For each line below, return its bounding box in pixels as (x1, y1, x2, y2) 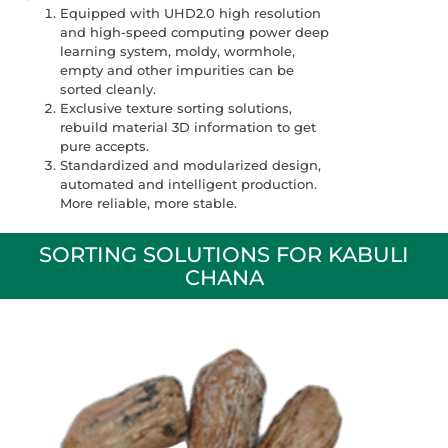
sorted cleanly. (60, 80, 156, 97)
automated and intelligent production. (60, 175, 317, 192)
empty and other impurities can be (60, 61, 294, 78)
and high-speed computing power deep (60, 23, 329, 40)
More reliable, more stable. (60, 194, 237, 211)
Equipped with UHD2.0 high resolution (60, 4, 321, 21)
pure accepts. (60, 137, 149, 154)
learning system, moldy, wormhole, (60, 42, 295, 59)
